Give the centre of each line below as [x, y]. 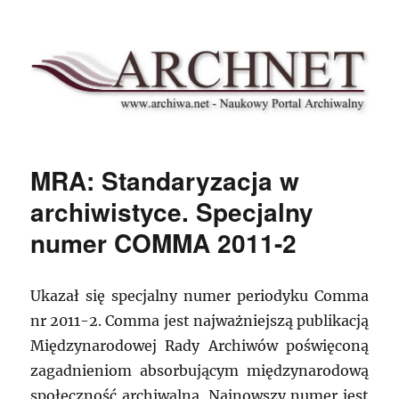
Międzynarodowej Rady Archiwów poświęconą [199, 346]
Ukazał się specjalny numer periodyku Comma [199, 296]
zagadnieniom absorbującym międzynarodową [199, 371]
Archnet [70, 49]
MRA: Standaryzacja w [165, 181]
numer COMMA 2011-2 [164, 243]
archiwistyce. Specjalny [172, 212]
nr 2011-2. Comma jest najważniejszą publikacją [199, 321]
